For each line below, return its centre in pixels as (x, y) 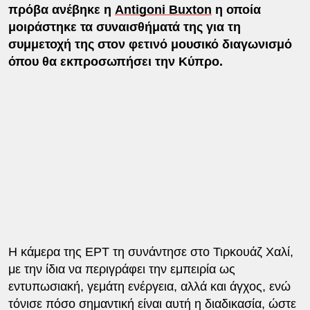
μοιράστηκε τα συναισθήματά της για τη (124, 27)
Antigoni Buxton (163, 9)
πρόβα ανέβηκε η (61, 9)
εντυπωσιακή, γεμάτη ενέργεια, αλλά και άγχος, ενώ (149, 286)
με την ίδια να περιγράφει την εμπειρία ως (121, 269)
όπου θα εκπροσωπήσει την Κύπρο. (115, 61)
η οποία (236, 9)
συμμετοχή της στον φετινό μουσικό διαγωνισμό (150, 44)
